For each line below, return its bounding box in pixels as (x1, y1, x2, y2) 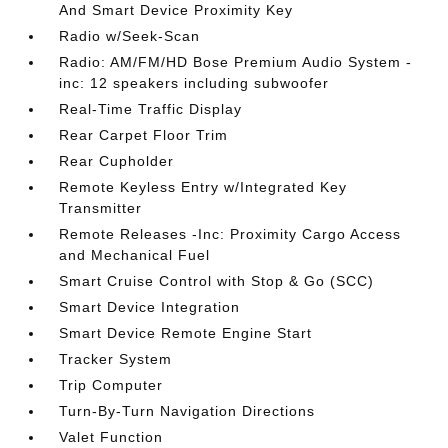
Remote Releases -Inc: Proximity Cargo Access (59, 226, 402, 242)
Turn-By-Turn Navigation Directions (59, 403, 316, 419)
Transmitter (59, 200, 143, 216)
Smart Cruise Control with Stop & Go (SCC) (59, 273, 375, 289)
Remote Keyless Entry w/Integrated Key (59, 179, 348, 195)
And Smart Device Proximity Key (59, 2, 294, 18)
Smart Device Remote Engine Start (59, 325, 313, 341)
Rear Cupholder (59, 153, 175, 169)
